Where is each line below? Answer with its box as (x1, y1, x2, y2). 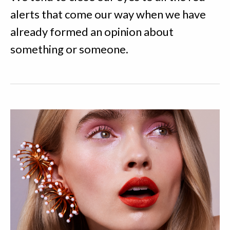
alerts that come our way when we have (10, 7, 206, 21)
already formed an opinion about (10, 25, 174, 39)
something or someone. (10, 42, 128, 56)
